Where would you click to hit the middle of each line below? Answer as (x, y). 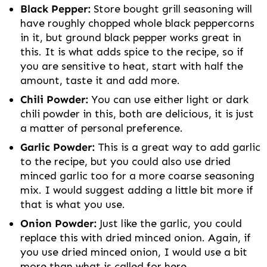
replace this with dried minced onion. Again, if (136, 238)
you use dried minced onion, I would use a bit (134, 252)
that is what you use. (73, 205)
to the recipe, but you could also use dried (125, 162)
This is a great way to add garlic (178, 148)
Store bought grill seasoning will (171, 9)
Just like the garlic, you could (171, 224)
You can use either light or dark (170, 100)
